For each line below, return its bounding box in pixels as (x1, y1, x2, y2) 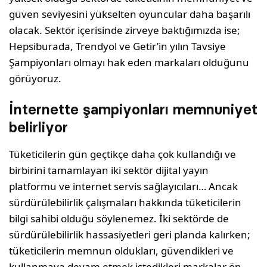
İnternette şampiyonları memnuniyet (9, 100, 257, 118)
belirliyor (9, 118, 68, 136)
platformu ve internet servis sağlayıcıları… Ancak (9, 179, 238, 193)
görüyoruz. (9, 71, 61, 85)
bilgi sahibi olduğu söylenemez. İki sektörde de (9, 211, 229, 225)
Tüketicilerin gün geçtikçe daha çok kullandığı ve (9, 147, 237, 161)
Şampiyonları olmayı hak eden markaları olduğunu (9, 55, 250, 69)
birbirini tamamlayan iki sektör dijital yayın (9, 163, 209, 177)
